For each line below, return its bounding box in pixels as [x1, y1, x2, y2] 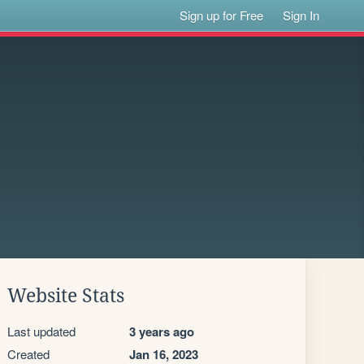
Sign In [283, 6, 320, 24]
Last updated [7, 323, 76, 340]
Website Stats [7, 285, 124, 306]
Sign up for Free [180, 6, 264, 24]
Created [7, 345, 50, 362]
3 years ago [129, 323, 194, 340]
